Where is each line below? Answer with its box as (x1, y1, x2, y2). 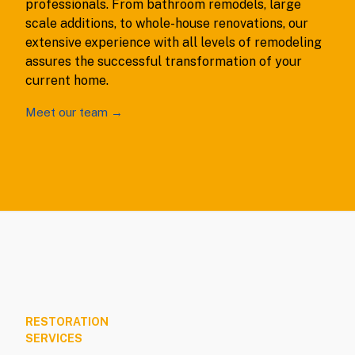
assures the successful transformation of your (25, 54, 302, 70)
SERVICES (25, 332, 82, 345)
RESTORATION (25, 315, 109, 329)
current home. (25, 73, 109, 89)
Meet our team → (25, 105, 123, 120)
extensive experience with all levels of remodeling (25, 35, 322, 51)
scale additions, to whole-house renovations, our (25, 16, 308, 32)
